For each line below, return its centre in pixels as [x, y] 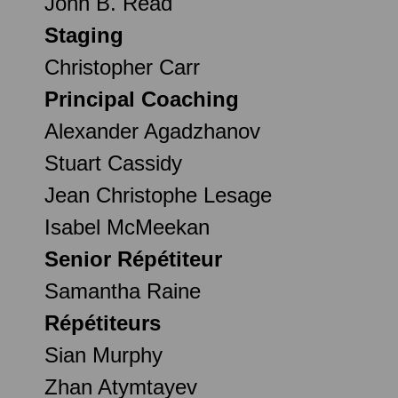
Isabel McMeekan [127, 227]
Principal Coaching [142, 99]
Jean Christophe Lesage [158, 195]
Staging [84, 35]
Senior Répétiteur [133, 259]
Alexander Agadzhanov [152, 131]
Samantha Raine [123, 291]
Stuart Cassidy [113, 163]
